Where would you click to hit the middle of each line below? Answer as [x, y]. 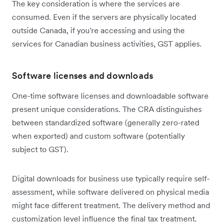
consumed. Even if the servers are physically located [104, 17]
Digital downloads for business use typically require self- [111, 178]
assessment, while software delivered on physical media [111, 192]
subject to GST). [40, 149]
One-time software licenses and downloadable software [110, 95]
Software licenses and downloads [83, 75]
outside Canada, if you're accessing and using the [98, 30]
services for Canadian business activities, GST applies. [107, 43]
